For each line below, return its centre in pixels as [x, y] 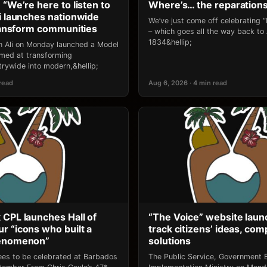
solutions [170, 240]
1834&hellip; [170, 42]
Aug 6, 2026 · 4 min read [188, 83]
